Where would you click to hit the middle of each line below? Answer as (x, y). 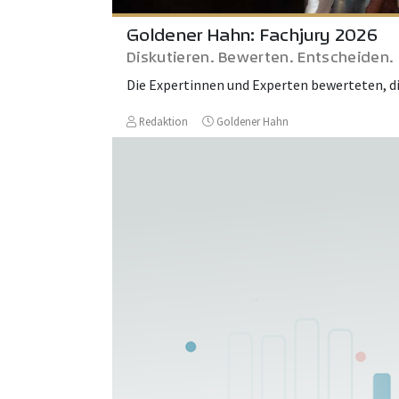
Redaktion (162, 121)
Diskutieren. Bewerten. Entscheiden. (260, 57)
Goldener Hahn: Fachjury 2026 (252, 35)
